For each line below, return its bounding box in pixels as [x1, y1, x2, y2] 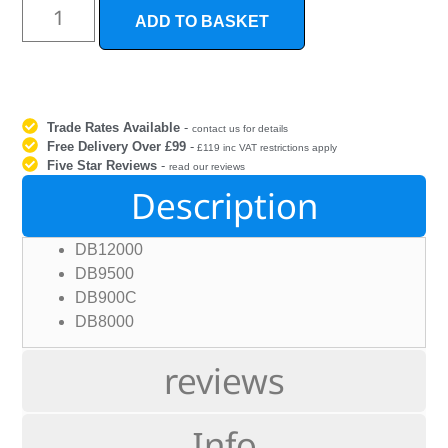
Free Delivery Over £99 [47, 139, 187, 155]
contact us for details [192, 123, 289, 135]
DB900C [75, 289, 138, 307]
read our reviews [169, 161, 246, 173]
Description [130, 182, 318, 230]
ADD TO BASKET [135, 13, 269, 31]
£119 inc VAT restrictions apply [194, 142, 338, 154]
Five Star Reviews [47, 158, 158, 174]
